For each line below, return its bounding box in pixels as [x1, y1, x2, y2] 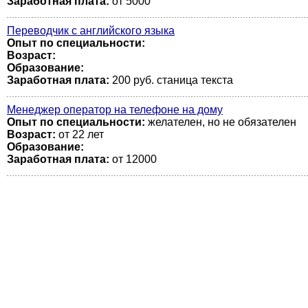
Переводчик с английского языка [7, 25, 175, 36]
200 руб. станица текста [109, 74, 233, 86]
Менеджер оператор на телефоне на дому [7, 104, 223, 115]
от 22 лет [56, 129, 104, 140]
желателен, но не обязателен [145, 116, 296, 128]
